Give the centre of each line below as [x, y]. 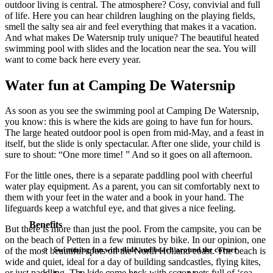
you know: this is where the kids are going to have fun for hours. [129, 122]
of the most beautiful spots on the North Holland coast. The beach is [135, 251]
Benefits [46, 224]
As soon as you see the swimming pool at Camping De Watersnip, [132, 111]
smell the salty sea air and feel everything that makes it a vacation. [131, 26]
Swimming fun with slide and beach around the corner [146, 250]
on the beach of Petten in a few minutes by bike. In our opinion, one [135, 240]
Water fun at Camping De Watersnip [120, 85]
